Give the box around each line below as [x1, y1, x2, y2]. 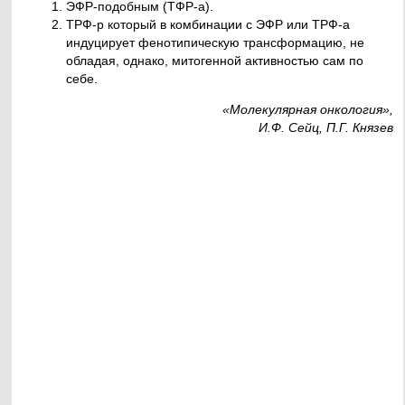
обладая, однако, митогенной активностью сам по [66, 52, 364, 68]
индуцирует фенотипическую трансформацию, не [66, 34, 365, 50]
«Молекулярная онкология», [221, 102, 393, 118]
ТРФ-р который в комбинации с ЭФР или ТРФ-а [66, 16, 351, 32]
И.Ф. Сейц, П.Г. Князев [258, 120, 393, 136]
